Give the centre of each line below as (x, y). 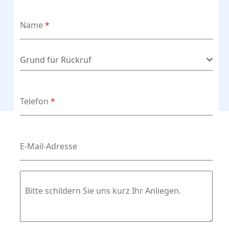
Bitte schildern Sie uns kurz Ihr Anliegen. (103, 191)
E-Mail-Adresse (48, 146)
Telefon (35, 101)
